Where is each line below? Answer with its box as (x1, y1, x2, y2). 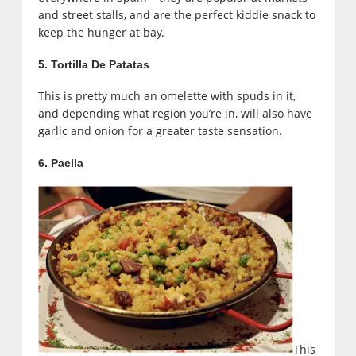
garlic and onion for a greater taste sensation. (37, 122, 282, 138)
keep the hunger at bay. (37, 24, 164, 40)
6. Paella (37, 156, 83, 169)
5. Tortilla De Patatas (37, 57, 149, 71)
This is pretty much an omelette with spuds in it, (37, 87, 296, 103)
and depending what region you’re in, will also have (37, 105, 312, 121)
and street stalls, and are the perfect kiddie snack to (37, 6, 315, 22)
